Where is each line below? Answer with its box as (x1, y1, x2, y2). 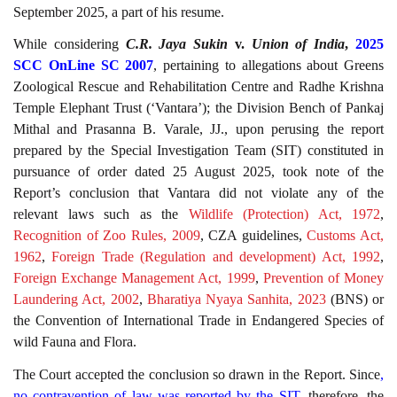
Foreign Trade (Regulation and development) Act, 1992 (51, 249, 381, 265)
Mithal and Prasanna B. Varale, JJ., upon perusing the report (13, 121, 384, 137)
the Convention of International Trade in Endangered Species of (13, 313, 384, 329)
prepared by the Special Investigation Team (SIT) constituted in (13, 143, 384, 159)
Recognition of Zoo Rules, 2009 (13, 228, 200, 244)
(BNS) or (325, 292, 384, 307)
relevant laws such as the (13, 206, 189, 222)
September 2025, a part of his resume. (13, 4, 224, 19)
